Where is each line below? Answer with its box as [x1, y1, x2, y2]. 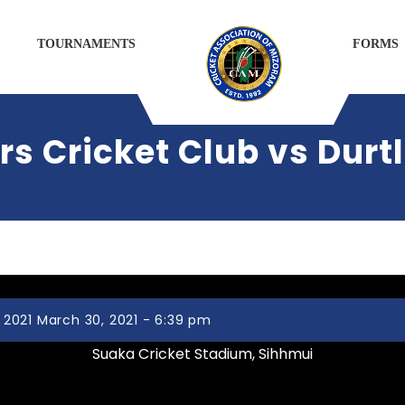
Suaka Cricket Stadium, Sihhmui [92, 344, 313, 364]
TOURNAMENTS [37, 37, 136, 51]
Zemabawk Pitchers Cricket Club [21, 365, 384, 395]
